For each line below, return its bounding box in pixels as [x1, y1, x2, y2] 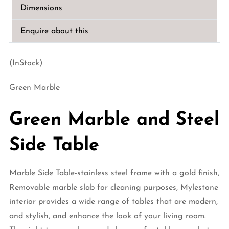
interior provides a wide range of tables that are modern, [9, 197, 218, 206]
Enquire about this [20, 27, 88, 35]
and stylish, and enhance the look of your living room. [9, 212, 206, 220]
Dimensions [20, 4, 62, 12]
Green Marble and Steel [9, 110, 219, 129]
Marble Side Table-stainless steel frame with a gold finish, [9, 169, 219, 177]
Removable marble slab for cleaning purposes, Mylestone [9, 183, 218, 192]
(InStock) [9, 59, 42, 67]
